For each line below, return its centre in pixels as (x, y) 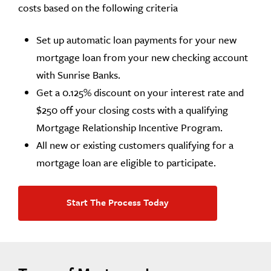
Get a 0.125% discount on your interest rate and (140, 92)
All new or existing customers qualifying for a (135, 145)
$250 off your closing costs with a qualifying (132, 109)
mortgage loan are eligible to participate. (126, 162)
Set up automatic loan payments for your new (136, 39)
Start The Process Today (118, 202)
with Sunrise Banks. (78, 74)
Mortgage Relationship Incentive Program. (129, 127)
